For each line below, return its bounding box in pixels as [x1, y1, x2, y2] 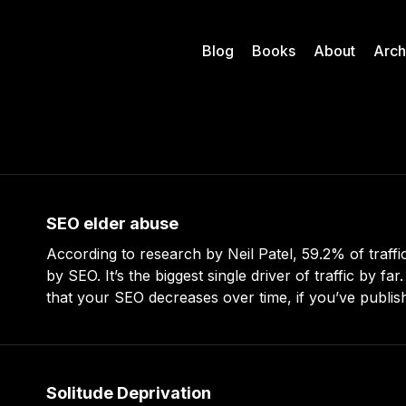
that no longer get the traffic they [46, 310, 275, 328]
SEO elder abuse [46, 214, 179, 233]
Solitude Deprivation [46, 383, 212, 402]
